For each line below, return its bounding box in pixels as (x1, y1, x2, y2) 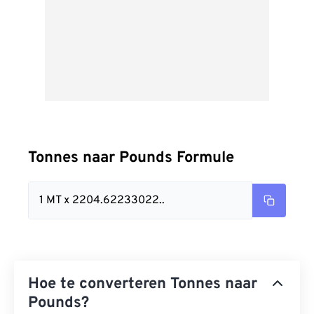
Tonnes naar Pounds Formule (28, 149, 234, 168)
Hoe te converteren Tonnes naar (28, 275, 257, 294)
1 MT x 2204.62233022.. (39, 193, 165, 207)
